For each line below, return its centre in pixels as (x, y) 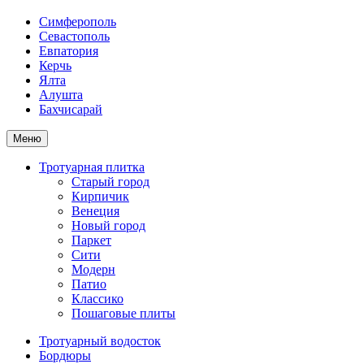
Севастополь (74, 36)
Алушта (61, 95)
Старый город (110, 182)
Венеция (95, 211)
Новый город (108, 225)
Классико (97, 299)
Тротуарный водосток (100, 341)
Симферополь (78, 22)
